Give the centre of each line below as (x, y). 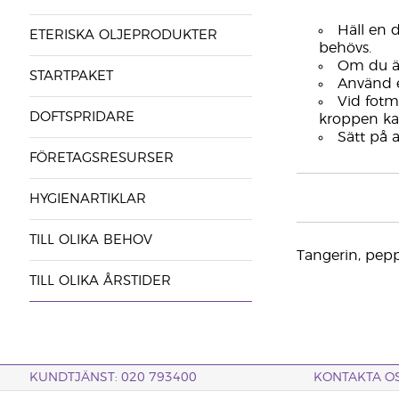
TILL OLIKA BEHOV (90, 240)
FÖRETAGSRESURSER (101, 158)
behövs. (345, 48)
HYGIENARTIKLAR (87, 199)
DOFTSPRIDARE (81, 117)
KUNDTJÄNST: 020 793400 (113, 378)
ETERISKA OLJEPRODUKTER (123, 35)
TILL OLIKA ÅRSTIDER (100, 281)
